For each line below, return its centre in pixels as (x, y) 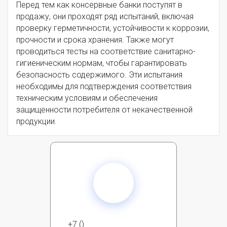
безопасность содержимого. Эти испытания (99, 75)
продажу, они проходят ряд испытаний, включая (105, 17)
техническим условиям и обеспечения (87, 98)
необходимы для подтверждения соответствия (104, 87)
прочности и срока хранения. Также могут (95, 40)
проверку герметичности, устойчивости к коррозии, (113, 28)
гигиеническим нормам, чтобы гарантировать (102, 63)
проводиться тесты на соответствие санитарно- (106, 52)
